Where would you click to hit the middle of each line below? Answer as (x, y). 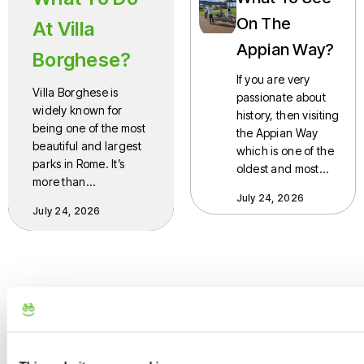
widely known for (78, 110)
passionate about (281, 97)
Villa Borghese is (76, 92)
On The (264, 23)
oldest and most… (282, 168)
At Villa (64, 28)
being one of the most (89, 128)
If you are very (273, 79)
